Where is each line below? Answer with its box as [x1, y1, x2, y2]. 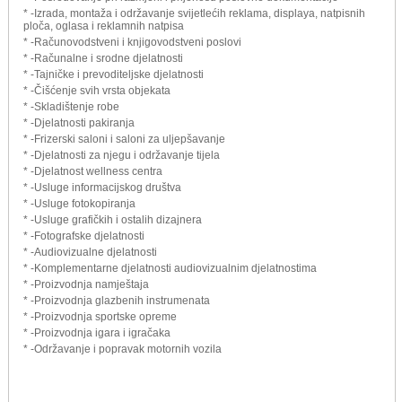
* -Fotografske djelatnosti [23, 229, 144, 242]
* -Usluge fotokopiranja [23, 197, 135, 210]
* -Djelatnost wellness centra [23, 164, 162, 178]
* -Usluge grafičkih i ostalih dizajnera [23, 213, 202, 226]
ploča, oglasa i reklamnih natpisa [23, 19, 184, 32]
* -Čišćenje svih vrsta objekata [23, 83, 170, 97]
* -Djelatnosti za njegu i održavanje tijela [23, 148, 220, 162]
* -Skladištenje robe [23, 100, 119, 113]
